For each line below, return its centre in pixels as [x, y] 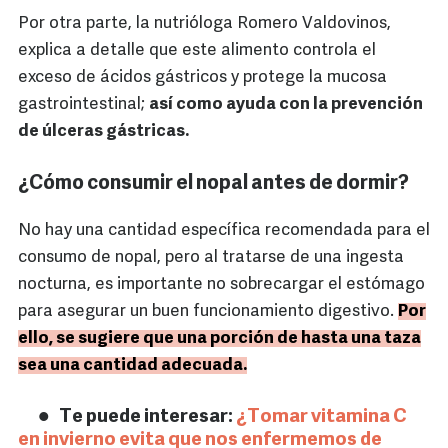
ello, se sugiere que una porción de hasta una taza [219, 339]
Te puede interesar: [147, 418]
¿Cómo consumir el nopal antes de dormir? [213, 184]
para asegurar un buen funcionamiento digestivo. [208, 312]
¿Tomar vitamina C [321, 418]
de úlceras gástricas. [103, 132]
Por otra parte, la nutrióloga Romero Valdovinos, [204, 24]
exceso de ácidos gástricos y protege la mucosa [202, 78]
